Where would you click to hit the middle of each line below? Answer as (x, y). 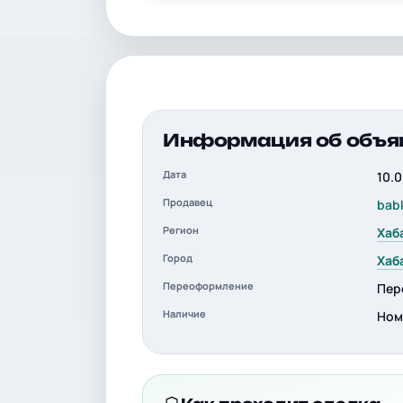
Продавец (188, 202)
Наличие (184, 313)
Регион (181, 230)
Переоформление (208, 286)
